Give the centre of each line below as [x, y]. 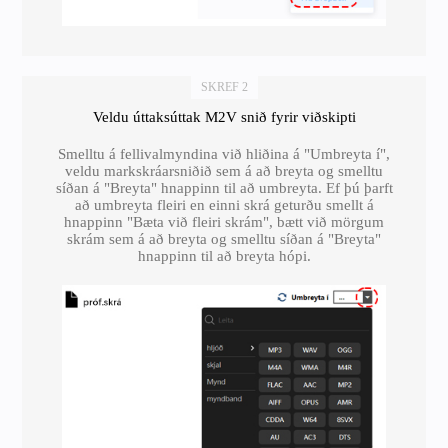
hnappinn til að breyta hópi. [224, 255]
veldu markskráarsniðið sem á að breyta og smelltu [224, 170]
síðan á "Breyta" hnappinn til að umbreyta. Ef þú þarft [224, 187]
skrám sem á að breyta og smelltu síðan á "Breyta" [224, 238]
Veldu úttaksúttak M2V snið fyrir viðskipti [224, 116]
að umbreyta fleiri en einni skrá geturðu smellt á [224, 204]
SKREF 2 [224, 86]
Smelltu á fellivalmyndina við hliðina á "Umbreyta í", [224, 153]
